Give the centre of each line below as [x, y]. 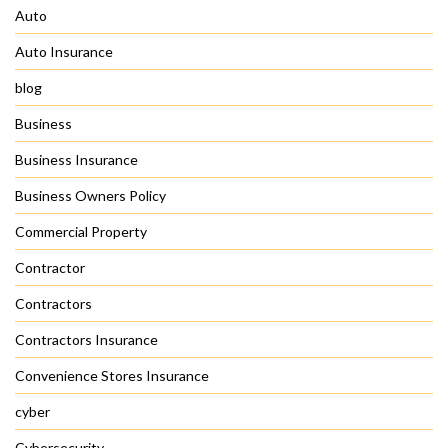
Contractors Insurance [86, 340]
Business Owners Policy [90, 196]
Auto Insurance [64, 52]
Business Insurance [76, 160]
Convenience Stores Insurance [112, 376]
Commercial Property [81, 232]
